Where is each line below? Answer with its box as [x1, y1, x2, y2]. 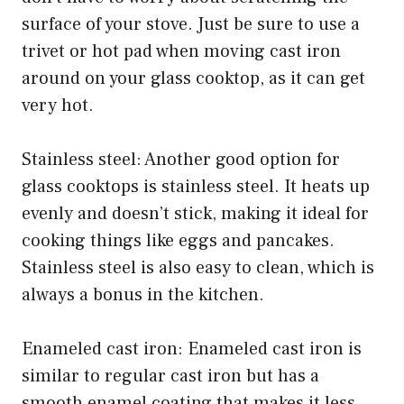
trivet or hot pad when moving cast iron [22, 40, 341, 64]
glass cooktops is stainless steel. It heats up [22, 175, 370, 199]
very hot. [22, 94, 94, 118]
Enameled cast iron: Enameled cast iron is [22, 337, 362, 362]
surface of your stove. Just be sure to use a [22, 13, 360, 37]
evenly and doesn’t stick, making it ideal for [22, 202, 369, 226]
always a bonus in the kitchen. [22, 283, 264, 308]
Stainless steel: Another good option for [22, 148, 340, 172]
